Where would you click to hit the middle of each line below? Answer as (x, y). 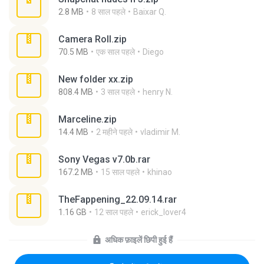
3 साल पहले (118, 92)
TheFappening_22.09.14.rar (118, 199)
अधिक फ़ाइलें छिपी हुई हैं (138, 240)
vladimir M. (160, 132)
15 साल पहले (120, 172)
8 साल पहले (108, 12)
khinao (160, 172)
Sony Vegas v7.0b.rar (104, 159)
